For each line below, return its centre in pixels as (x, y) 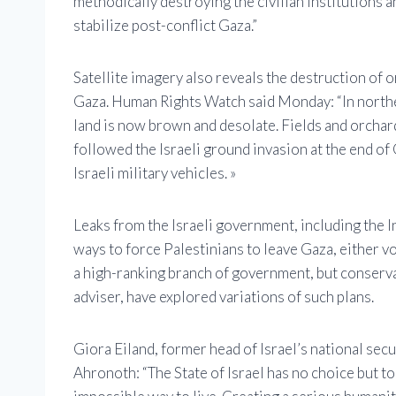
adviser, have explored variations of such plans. (224, 296)
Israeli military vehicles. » (155, 172)
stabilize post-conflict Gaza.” (165, 25)
